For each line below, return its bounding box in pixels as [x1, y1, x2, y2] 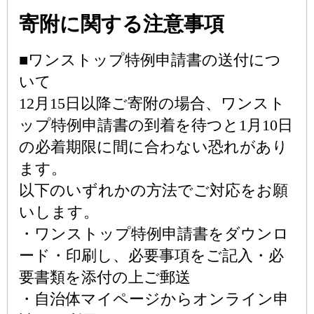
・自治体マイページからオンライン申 [19, 290, 289, 308]
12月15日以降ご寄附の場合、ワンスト [19, 95, 285, 112]
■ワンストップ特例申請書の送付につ [19, 51, 281, 69]
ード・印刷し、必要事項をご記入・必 [19, 247, 284, 264]
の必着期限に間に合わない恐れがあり [19, 138, 288, 156]
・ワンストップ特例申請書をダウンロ [19, 225, 289, 243]
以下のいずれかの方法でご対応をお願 [19, 182, 288, 199]
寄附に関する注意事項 [19, 13, 224, 35]
